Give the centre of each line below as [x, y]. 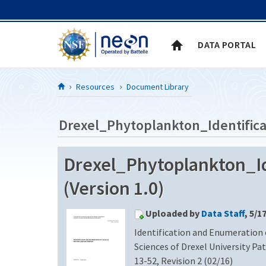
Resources [95, 86]
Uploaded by [173, 213]
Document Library [158, 86]
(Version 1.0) [114, 188]
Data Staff [223, 213]
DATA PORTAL [227, 44]
